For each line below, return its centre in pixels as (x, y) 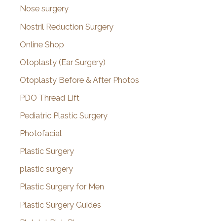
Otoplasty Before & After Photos (79, 80)
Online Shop (42, 44)
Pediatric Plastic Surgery (64, 116)
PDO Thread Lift (50, 98)
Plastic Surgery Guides (60, 205)
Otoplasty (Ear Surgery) (63, 62)
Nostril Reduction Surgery (67, 27)
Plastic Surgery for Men (62, 187)
